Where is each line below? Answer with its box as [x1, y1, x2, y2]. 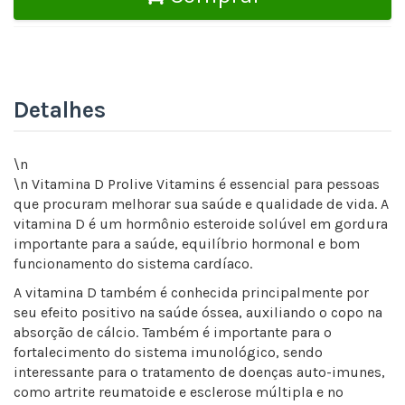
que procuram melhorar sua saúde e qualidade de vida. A [14, 195, 389, 213]
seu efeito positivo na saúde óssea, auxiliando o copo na [14, 304, 382, 322]
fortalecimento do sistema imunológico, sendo [14, 344, 323, 362]
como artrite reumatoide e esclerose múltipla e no [14, 383, 344, 401]
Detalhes [14, 97, 106, 124]
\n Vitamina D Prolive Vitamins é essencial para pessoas [14, 175, 380, 193]
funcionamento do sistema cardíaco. [14, 255, 252, 273]
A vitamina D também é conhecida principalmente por [14, 284, 369, 302]
